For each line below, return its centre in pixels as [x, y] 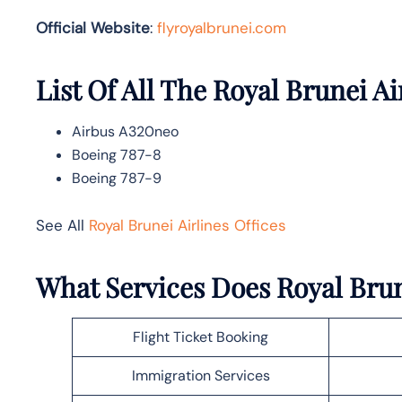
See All [62, 225]
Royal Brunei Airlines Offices [188, 225]
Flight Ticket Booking [201, 336]
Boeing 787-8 [117, 154]
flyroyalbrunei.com [222, 27]
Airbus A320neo [125, 131]
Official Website [93, 27]
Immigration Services [201, 375]
